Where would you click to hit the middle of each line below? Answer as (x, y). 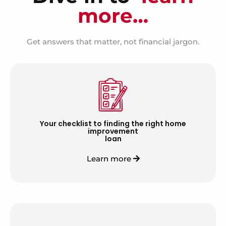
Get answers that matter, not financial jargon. (113, 42)
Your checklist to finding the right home (113, 124)
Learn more (110, 159)
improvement (113, 131)
